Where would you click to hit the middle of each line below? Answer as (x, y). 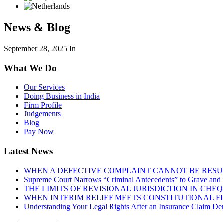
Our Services (44, 87)
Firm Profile (43, 105)
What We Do (30, 68)
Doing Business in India (62, 96)
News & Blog (37, 27)
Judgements (42, 114)
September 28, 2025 (36, 48)
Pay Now (39, 132)
